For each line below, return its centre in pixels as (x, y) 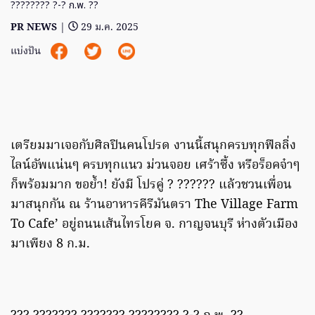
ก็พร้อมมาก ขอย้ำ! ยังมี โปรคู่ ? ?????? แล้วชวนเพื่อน (151, 185)
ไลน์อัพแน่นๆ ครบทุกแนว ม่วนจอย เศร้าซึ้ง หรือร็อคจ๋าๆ (155, 165)
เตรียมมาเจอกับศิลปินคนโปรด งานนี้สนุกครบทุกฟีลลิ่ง (153, 146)
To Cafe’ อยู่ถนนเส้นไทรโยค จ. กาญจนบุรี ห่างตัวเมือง (154, 224)
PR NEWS (34, 27)
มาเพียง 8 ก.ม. (50, 244)
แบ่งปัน (27, 51)
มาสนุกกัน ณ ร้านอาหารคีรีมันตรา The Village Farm (154, 205)
